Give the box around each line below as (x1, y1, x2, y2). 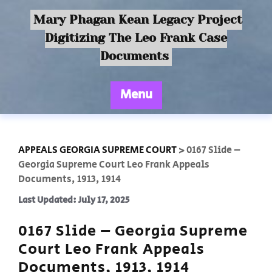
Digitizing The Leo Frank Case (45, 31, 227, 45)
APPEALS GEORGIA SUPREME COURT (18, 143, 177, 157)
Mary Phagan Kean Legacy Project (33, 13, 242, 27)
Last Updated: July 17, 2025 (18, 194, 129, 206)
